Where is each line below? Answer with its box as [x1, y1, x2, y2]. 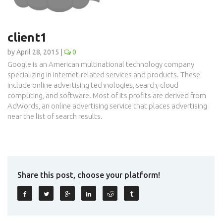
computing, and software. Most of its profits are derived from [7, 91, 206, 100]
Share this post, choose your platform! [17, 170, 160, 179]
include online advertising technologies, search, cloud [7, 80, 178, 89]
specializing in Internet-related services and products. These [7, 70, 200, 79]
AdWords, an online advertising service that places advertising [7, 101, 207, 110]
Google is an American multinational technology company [7, 59, 194, 68]
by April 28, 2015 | [7, 48, 64, 56]
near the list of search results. [7, 111, 103, 120]
